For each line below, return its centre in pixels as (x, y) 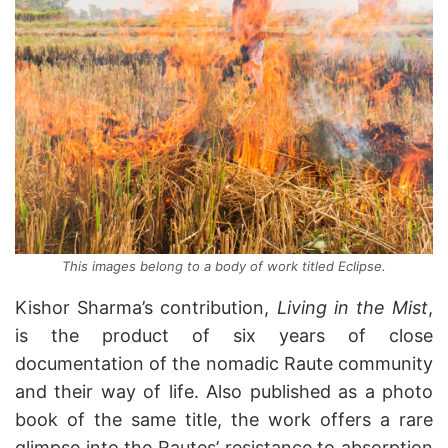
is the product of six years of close (224, 335)
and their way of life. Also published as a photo (224, 391)
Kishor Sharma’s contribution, (146, 307)
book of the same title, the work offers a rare (224, 419)
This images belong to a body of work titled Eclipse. (224, 265)
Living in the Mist (352, 307)
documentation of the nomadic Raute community (224, 363)
